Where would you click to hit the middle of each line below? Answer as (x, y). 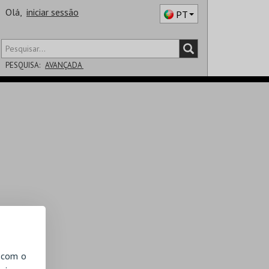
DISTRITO (20, 89)
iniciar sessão (53, 12)
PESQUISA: (23, 65)
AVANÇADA (64, 65)
